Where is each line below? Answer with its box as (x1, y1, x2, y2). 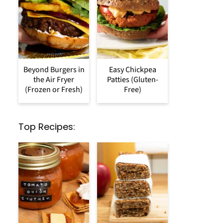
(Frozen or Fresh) (25, 84, 83, 95)
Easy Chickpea (109, 64, 156, 75)
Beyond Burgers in (23, 64, 85, 75)
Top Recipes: (18, 120, 75, 133)
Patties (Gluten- (107, 74, 158, 85)
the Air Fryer (33, 74, 74, 85)
